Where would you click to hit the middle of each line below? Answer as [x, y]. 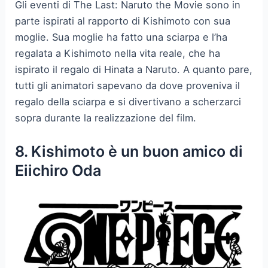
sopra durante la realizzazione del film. [106, 118]
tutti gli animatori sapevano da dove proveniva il [128, 85]
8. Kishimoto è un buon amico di [129, 151]
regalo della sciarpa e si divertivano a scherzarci [128, 101]
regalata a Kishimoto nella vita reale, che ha [118, 53]
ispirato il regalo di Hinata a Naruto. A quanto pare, [134, 69]
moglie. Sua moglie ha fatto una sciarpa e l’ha [121, 37]
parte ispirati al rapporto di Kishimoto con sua [123, 21]
